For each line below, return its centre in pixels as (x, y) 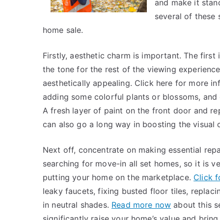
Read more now (141, 205)
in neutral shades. (77, 205)
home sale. (63, 30)
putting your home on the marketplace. (118, 177)
